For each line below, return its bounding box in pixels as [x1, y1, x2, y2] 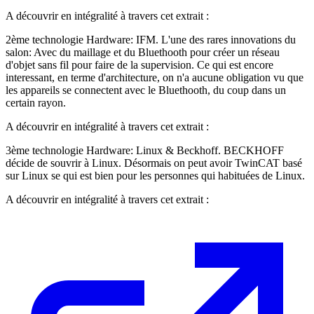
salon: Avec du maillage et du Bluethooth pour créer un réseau [6, 46, 280, 58]
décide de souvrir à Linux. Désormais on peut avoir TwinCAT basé [6, 156, 302, 169]
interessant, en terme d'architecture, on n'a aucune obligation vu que [6, 71, 303, 83]
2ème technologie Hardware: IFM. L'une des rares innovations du [6, 33, 296, 46]
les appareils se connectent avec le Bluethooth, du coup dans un [6, 83, 286, 96]
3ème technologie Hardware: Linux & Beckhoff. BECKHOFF [6, 144, 284, 156]
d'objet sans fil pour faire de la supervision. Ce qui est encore [6, 58, 273, 71]
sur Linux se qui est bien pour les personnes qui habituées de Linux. [6, 169, 305, 182]
